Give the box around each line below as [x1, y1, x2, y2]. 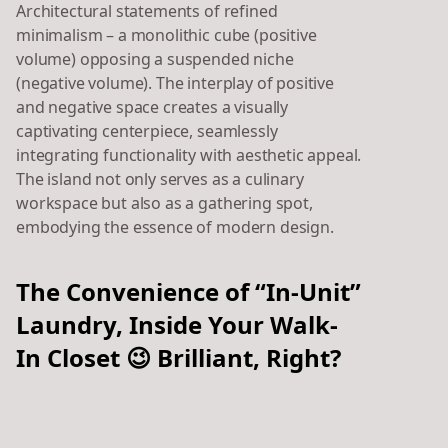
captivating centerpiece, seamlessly [16, 120, 278, 143]
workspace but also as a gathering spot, [16, 192, 313, 215]
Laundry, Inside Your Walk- [16, 308, 338, 342]
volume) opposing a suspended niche [16, 48, 294, 71]
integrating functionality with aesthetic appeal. [16, 144, 362, 167]
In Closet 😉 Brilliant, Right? [16, 341, 341, 375]
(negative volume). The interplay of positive [16, 72, 334, 95]
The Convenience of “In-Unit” [16, 275, 361, 309]
